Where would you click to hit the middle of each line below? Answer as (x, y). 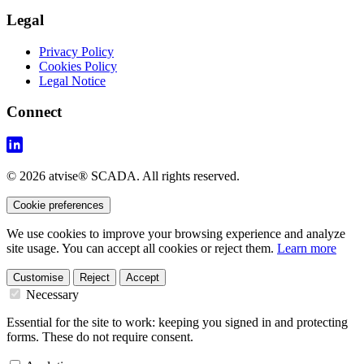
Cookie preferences (58, 205)
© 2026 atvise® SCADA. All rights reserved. (123, 176)
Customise (38, 277)
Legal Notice (72, 80)
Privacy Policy (76, 51)
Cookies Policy (78, 66)
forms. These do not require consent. (100, 337)
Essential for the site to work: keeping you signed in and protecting (177, 322)
